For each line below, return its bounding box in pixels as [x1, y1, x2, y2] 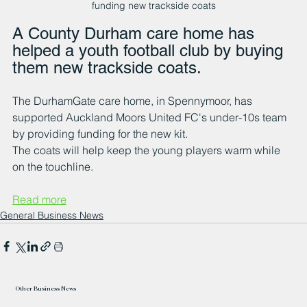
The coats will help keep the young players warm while [12, 143, 283, 158]
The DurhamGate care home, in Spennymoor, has [12, 94, 255, 108]
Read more [12, 193, 66, 207]
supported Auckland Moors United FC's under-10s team [12, 110, 289, 125]
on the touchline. [12, 160, 93, 174]
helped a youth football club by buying [12, 41, 288, 60]
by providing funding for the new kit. [12, 127, 188, 141]
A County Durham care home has [12, 24, 259, 43]
